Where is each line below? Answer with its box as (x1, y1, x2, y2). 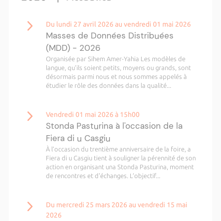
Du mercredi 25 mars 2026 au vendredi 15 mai (45, 201, 187, 209)
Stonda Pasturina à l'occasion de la (45, 120, 183, 131)
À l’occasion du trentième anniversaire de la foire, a (45, 146, 191, 152)
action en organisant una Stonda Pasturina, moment (45, 163, 194, 170)
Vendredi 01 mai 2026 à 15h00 (45, 110, 140, 118)
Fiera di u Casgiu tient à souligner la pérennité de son (45, 154, 196, 161)
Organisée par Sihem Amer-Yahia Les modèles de (45, 55, 185, 62)
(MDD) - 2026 (45, 42, 101, 53)
